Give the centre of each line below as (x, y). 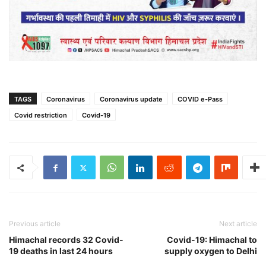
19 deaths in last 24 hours (61, 251)
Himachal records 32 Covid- (66, 240)
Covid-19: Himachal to (212, 240)
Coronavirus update (131, 99)
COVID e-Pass (200, 99)
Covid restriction (41, 115)
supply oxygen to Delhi (211, 251)
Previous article (35, 224)
